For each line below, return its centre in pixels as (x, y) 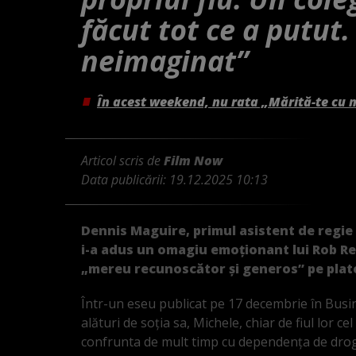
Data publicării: (125, 179)
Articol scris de (122, 160)
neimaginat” (165, 60)
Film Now (193, 160)
